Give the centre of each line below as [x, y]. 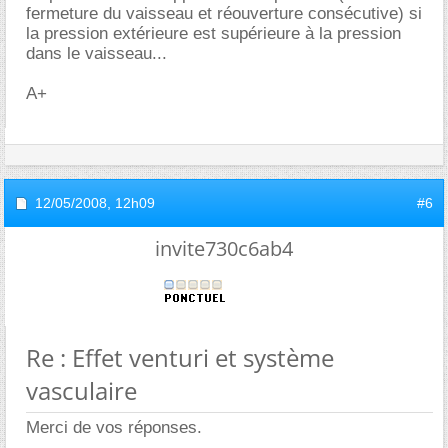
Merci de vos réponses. [114, 427]
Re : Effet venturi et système [180, 357]
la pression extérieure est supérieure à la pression [213, 33]
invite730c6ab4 [224, 248]
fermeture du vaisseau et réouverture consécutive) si [224, 13]
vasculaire [81, 390]
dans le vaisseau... [96, 53]
